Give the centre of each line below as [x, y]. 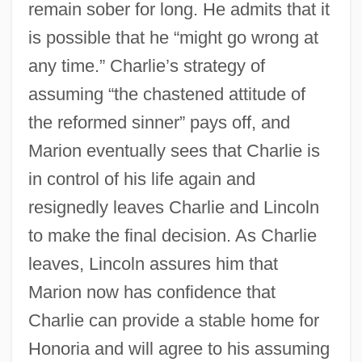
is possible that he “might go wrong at [173, 37]
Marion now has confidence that [152, 292]
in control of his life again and [141, 179]
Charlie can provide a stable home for [173, 320]
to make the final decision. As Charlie [172, 235]
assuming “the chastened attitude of [166, 94]
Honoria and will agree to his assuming [179, 348]
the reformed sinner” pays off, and [159, 122]
